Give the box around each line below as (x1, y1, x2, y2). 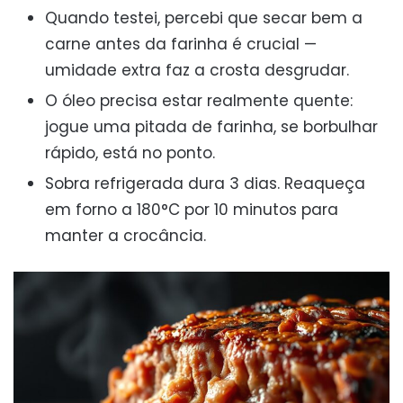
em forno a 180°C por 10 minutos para (45, 198, 338, 220)
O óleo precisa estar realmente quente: (45, 89, 353, 112)
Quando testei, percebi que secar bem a (45, 6, 363, 29)
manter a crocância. (45, 224, 206, 246)
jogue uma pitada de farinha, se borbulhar (45, 115, 378, 138)
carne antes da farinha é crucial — (45, 32, 317, 55)
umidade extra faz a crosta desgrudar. (45, 58, 349, 81)
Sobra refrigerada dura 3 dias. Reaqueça (45, 172, 365, 194)
